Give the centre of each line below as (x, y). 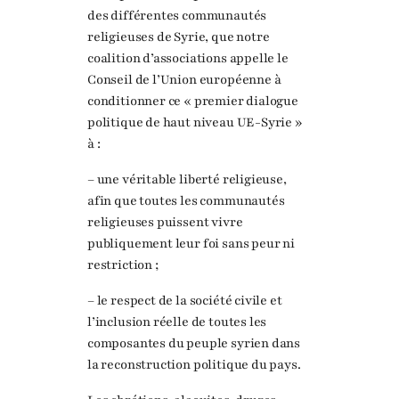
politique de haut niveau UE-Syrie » (195, 122)
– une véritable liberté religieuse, (187, 179)
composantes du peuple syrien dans (194, 344)
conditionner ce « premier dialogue (193, 101)
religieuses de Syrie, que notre (179, 37)
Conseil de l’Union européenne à (184, 79)
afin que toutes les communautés (186, 200)
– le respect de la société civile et (185, 301)
